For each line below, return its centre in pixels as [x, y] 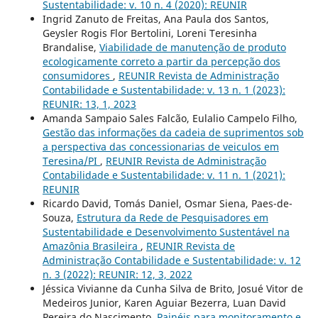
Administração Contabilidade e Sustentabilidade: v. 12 [171, 260]
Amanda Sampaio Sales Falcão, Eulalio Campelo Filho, [170, 118]
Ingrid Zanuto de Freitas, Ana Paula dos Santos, [155, 18]
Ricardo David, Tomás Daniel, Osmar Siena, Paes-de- [167, 203]
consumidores [77, 75]
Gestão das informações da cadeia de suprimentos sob [173, 132]
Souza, [59, 217]
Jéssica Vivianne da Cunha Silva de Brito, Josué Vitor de [172, 288]
